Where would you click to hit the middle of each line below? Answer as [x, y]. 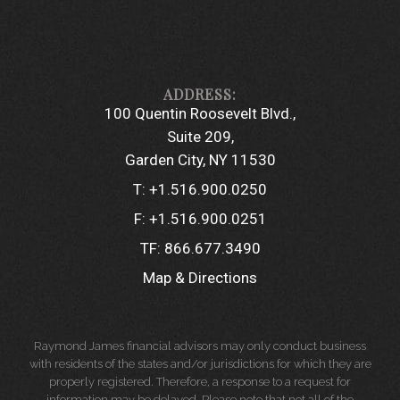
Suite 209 [199, 137]
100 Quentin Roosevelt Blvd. [199, 113]
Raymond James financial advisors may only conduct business [200, 346]
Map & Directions [200, 278]
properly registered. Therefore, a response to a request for [200, 382]
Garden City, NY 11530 [200, 160]
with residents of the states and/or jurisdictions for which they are [200, 364]
